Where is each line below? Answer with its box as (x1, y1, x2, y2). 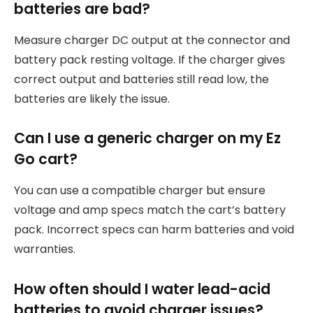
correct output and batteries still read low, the (14, 71, 269, 87)
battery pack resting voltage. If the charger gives (14, 51, 285, 68)
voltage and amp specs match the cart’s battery (14, 201, 286, 218)
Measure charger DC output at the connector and (14, 31, 290, 48)
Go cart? (14, 149, 78, 170)
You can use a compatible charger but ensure (14, 182, 265, 198)
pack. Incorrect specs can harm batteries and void (14, 221, 294, 238)
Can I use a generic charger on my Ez (14, 128, 281, 149)
